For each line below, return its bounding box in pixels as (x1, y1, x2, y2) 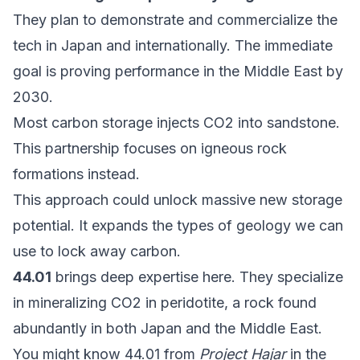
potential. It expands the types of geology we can (13, 217, 343, 235)
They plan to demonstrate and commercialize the (13, 11, 337, 29)
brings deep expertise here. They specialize (51, 268, 343, 286)
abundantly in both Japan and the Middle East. (13, 320, 322, 337)
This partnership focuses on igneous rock (13, 140, 287, 157)
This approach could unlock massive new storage (13, 191, 342, 209)
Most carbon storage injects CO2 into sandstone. (13, 114, 340, 132)
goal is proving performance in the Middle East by (13, 63, 343, 80)
